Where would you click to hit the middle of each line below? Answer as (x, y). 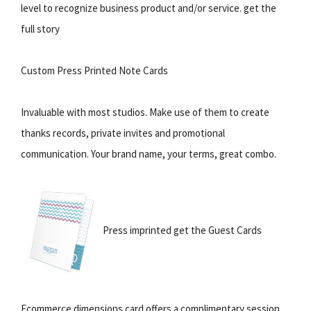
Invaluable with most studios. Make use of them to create (145, 112)
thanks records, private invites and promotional (123, 133)
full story (40, 28)
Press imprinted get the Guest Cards (182, 230)
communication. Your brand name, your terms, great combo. (149, 153)
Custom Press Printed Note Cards (94, 70)
